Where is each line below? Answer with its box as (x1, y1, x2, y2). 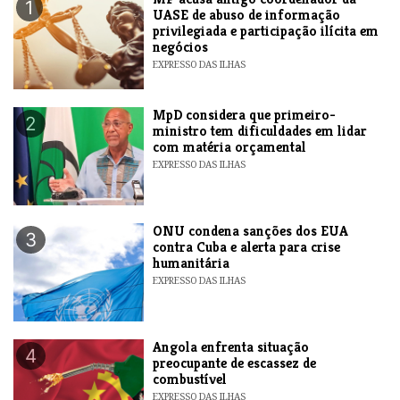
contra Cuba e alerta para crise (153, 237, 341, 256)
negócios (153, 37, 209, 56)
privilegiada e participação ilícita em (153, 21, 379, 40)
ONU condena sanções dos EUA (153, 221, 349, 240)
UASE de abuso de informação (153, 4, 341, 24)
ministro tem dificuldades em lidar (153, 121, 368, 140)
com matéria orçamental (153, 137, 307, 156)
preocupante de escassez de (153, 353, 317, 372)
